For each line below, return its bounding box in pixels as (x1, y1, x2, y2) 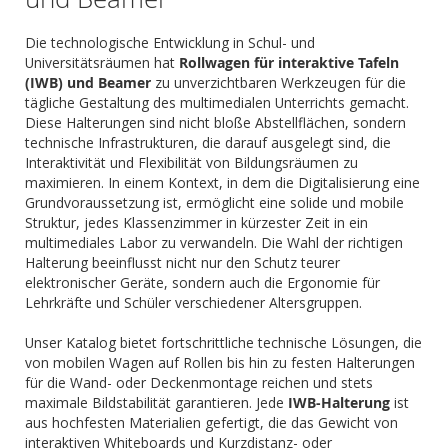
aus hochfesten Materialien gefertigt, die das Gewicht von (25, 413, 398, 432)
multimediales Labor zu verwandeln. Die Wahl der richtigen (25, 233, 403, 252)
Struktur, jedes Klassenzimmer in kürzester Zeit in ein (25, 213, 368, 232)
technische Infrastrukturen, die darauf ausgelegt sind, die (25, 133, 391, 152)
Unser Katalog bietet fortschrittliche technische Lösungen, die (25, 333, 422, 352)
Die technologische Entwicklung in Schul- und (25, 33, 315, 52)
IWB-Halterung (288, 393, 390, 412)
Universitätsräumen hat (25, 53, 179, 72)
